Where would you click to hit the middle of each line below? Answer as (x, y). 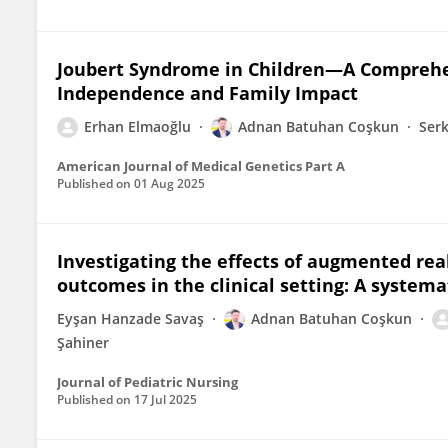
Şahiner (83, 342)
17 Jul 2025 (165, 399)
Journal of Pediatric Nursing (147, 382)
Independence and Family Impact (207, 93)
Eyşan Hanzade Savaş (130, 318)
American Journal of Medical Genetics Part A (201, 166)
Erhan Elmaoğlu (137, 126)
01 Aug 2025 (169, 183)
